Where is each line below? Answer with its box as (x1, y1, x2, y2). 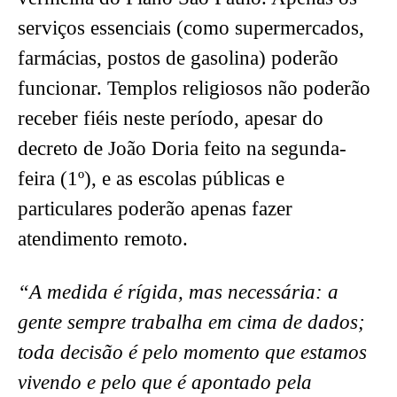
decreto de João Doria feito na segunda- (18, 137, 346, 160)
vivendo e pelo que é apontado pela (18, 371, 312, 394)
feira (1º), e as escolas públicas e (18, 167, 284, 191)
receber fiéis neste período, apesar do (18, 107, 323, 130)
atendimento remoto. (18, 228, 188, 251)
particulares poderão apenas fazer (18, 198, 292, 221)
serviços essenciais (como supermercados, (18, 17, 364, 40)
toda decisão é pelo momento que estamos (18, 341, 367, 364)
